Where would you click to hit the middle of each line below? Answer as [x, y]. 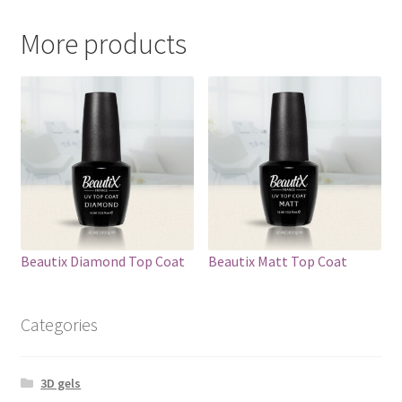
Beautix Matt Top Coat [278, 261]
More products [103, 44]
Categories [59, 324]
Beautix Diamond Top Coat [102, 261]
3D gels [61, 384]
